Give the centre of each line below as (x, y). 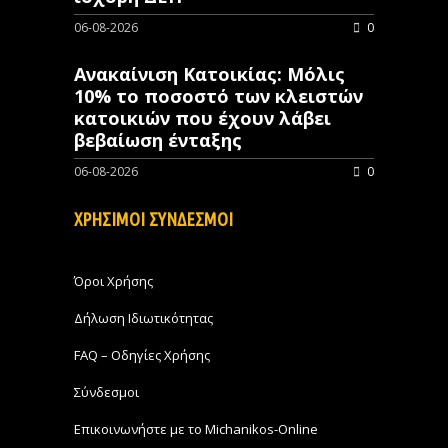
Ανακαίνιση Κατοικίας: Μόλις (209, 74)
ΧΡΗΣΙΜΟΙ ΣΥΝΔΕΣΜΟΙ (153, 219)
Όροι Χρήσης (113, 281)
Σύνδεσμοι (106, 392)
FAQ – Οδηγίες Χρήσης (142, 355)
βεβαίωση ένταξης (158, 140)
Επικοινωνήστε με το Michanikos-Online (196, 429)
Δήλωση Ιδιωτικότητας (143, 318)
